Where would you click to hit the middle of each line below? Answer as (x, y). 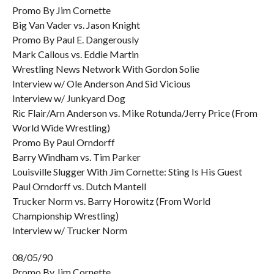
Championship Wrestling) (65, 216)
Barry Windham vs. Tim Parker (76, 157)
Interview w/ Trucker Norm (69, 230)
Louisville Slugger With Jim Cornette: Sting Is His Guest (127, 172)
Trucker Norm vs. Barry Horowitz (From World (111, 201)
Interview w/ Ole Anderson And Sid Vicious (101, 83)
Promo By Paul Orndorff (63, 142)
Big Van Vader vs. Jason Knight (76, 25)
